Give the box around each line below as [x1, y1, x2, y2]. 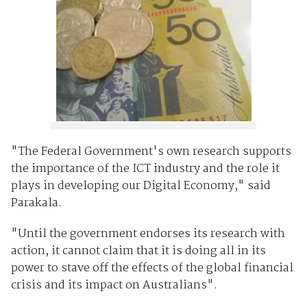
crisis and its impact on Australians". [10, 276, 217, 295]
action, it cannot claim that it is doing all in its [10, 242, 266, 261]
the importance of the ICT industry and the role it [10, 160, 280, 179]
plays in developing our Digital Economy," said [10, 177, 271, 196]
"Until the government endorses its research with [10, 225, 285, 244]
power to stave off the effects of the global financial [10, 259, 293, 278]
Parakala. [10, 194, 62, 213]
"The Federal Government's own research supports [10, 143, 291, 162]
